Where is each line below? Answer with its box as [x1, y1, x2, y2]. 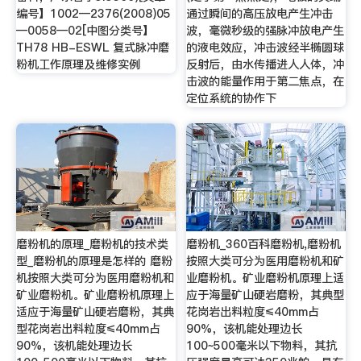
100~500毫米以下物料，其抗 [186, 337, 338, 354]
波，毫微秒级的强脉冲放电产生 [186, 23, 345, 39]
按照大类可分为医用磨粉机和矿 [186, 252, 345, 269]
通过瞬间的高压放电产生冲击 [186, 6, 334, 23]
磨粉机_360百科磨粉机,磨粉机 [186, 235, 342, 252]
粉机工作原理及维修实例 [15, 56, 140, 73]
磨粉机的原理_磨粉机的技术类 [15, 235, 168, 252]
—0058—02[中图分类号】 [15, 23, 154, 39]
